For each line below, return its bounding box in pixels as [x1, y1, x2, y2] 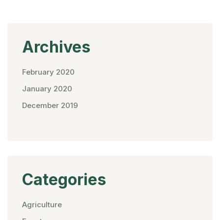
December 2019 [22, 101, 78, 110]
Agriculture [22, 200, 62, 210]
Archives [22, 37, 90, 57]
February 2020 [22, 67, 75, 77]
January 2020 [22, 84, 72, 94]
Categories [22, 170, 106, 190]
